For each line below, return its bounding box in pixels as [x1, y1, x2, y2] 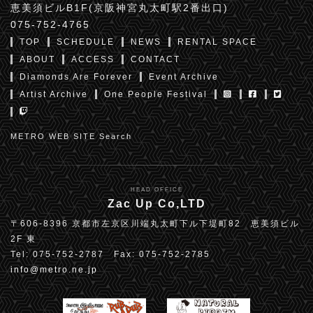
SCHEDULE [57, 36, 115, 47]
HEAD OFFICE [130, 186, 183, 193]
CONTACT [131, 54, 180, 64]
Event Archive [149, 71, 219, 82]
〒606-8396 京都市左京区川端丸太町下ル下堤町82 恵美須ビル [10, 218, 300, 228]
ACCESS [71, 54, 115, 64]
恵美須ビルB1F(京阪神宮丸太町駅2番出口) [10, 1, 228, 13]
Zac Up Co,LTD [107, 197, 206, 210]
